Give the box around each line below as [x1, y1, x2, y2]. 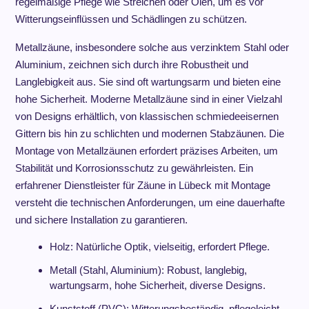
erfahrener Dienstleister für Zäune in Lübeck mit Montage [14, 179, 270, 191]
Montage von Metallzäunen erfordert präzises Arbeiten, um [14, 145, 278, 157]
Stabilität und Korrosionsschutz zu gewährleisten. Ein [14, 162, 253, 174]
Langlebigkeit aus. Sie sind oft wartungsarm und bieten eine [14, 76, 281, 88]
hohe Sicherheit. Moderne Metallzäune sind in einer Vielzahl [14, 93, 282, 105]
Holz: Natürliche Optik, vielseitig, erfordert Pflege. [49, 241, 270, 252]
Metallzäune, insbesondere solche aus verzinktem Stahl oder [14, 41, 289, 53]
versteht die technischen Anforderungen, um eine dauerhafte [14, 197, 285, 208]
